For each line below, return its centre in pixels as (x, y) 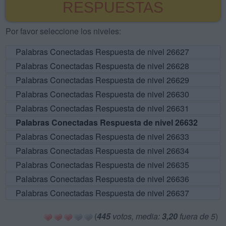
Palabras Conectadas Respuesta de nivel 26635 (102, 164)
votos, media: (136, 216)
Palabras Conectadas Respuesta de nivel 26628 (102, 66)
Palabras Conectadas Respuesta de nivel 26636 (102, 179)
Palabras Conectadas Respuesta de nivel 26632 (107, 122)
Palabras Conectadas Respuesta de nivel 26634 (102, 150)
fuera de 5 (196, 216)
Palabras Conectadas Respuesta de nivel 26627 (102, 51)
